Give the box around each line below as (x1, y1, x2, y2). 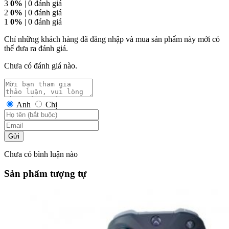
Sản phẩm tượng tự (4, 168, 86, 179)
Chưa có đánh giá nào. (4, 61, 77, 70)
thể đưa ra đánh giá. (4, 43, 68, 53)
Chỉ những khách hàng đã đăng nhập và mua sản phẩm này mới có (4, 34, 220, 43)
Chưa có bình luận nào (4, 149, 78, 158)
